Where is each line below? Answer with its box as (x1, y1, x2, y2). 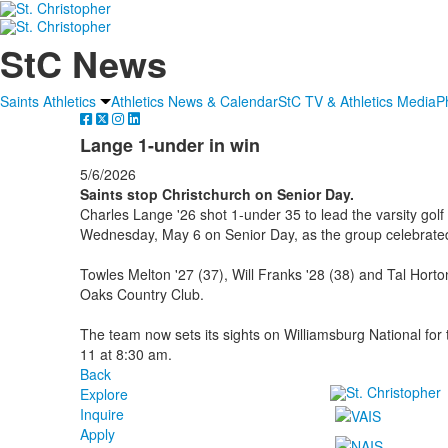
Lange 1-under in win (79, 131, 260, 158)
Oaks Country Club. (79, 283, 204, 304)
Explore (79, 383, 128, 404)
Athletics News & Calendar (111, 90, 278, 111)
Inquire (79, 403, 124, 424)
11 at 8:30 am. (79, 343, 172, 364)
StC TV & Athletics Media (278, 90, 436, 111)
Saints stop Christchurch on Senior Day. (79, 183, 354, 204)
